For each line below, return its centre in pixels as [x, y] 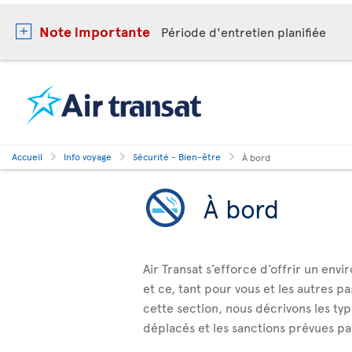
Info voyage [88, 156]
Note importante [95, 31]
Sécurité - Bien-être [177, 156]
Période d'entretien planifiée [244, 31]
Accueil [27, 156]
